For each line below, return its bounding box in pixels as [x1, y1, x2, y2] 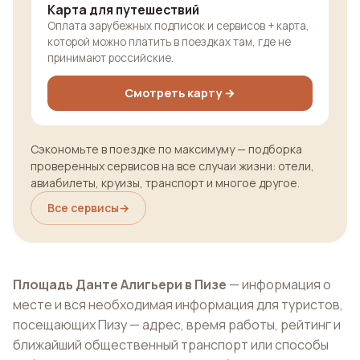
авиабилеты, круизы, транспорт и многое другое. [31, 174, 300, 190]
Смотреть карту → [125, 84, 235, 100]
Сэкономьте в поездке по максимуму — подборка [31, 141, 302, 157]
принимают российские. [47, 50, 174, 65]
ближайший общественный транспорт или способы [13, 335, 329, 354]
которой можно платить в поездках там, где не [47, 34, 291, 49]
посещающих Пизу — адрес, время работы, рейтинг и [13, 315, 341, 333]
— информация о [227, 275, 331, 293]
